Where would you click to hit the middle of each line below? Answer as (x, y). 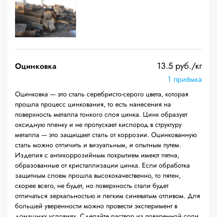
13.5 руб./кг (179, 66)
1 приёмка (185, 79)
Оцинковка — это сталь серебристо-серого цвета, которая (102, 94)
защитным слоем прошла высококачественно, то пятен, (98, 175)
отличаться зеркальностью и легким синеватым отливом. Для (108, 196)
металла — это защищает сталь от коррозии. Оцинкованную (106, 135)
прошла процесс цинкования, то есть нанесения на (93, 104)
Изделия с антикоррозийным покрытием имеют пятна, (97, 155)
